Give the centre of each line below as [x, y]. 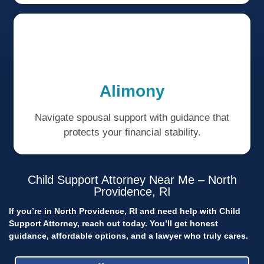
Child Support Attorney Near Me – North [132, 179]
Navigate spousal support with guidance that [132, 118]
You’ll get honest [184, 223]
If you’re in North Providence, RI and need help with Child [125, 211]
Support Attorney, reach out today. [79, 223]
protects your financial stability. [132, 133]
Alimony [132, 91]
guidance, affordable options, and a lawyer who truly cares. [128, 235]
